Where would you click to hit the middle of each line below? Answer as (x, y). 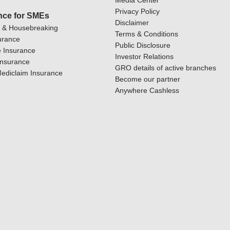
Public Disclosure (143, 45)
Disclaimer (132, 23)
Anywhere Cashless (147, 90)
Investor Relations (144, 56)
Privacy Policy (137, 11)
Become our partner (148, 79)
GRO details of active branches (166, 68)
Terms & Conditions (147, 34)
